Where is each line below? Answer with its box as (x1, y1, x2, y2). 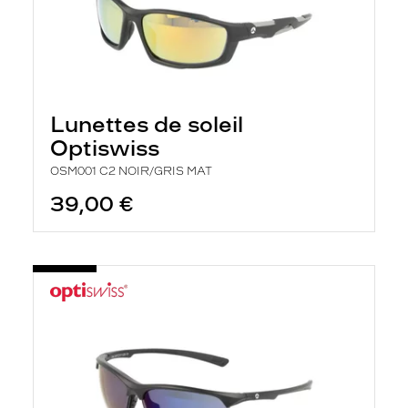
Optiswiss (50, 135, 159, 161)
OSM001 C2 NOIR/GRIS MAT (50, 165, 212, 178)
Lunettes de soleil (50, 111, 243, 138)
